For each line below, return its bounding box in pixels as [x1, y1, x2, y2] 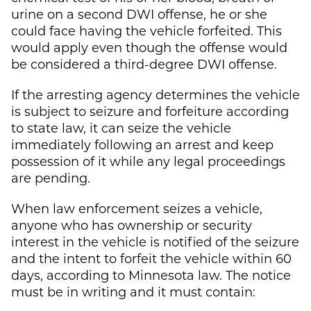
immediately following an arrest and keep [11, 135, 274, 153]
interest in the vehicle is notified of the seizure [11, 233, 299, 250]
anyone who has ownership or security [11, 216, 252, 233]
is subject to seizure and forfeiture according [11, 102, 289, 119]
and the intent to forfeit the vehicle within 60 [11, 249, 292, 267]
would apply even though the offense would [11, 38, 287, 56]
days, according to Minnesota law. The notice [11, 266, 291, 283]
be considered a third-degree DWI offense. [11, 55, 277, 72]
